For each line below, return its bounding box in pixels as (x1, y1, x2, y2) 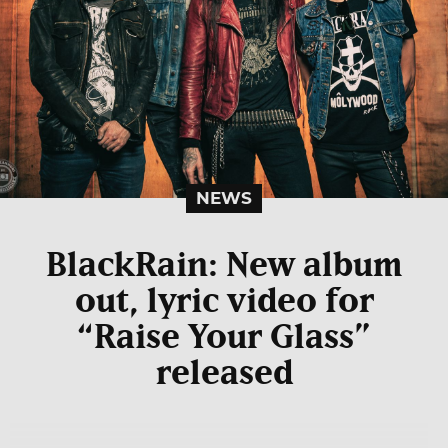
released (155, 356, 293, 391)
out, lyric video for (74, 284, 374, 319)
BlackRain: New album (46, 248, 402, 283)
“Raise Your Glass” (77, 320, 371, 355)
